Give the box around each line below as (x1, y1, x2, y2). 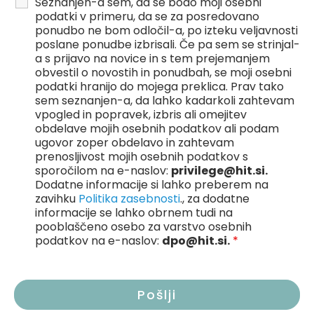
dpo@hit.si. (162, 233, 230, 249)
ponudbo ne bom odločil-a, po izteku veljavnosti (35, 22, 298, 39)
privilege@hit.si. (171, 163, 268, 179)
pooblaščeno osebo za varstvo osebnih (35, 219, 252, 235)
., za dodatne (180, 191, 250, 207)
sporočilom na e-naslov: (35, 163, 171, 179)
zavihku (35, 191, 78, 207)
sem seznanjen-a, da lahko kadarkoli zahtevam (35, 93, 294, 109)
